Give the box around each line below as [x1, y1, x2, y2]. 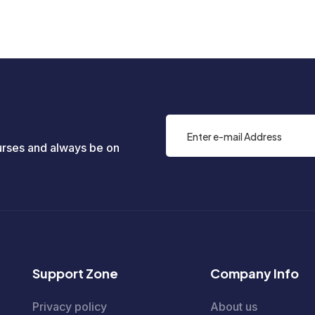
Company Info [210, 265, 300, 281]
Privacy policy [32, 300, 107, 314]
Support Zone [32, 265, 118, 281]
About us [210, 300, 258, 314]
